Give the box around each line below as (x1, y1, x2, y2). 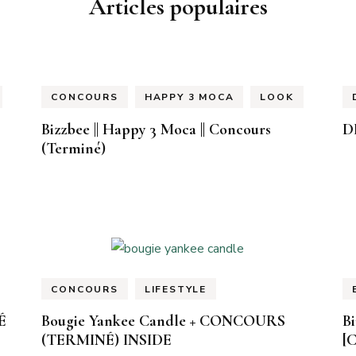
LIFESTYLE (144, 282, 207, 296)
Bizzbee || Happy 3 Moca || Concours (41, 119, 272, 139)
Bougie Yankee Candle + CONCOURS (41, 311, 286, 331)
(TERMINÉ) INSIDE (41, 331, 172, 350)
